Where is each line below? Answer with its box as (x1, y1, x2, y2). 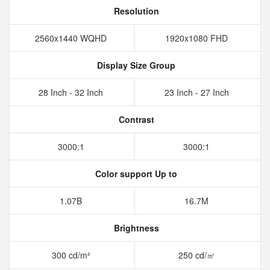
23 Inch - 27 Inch (164, 86, 231, 98)
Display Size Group (95, 59, 175, 71)
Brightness (111, 222, 159, 234)
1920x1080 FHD (165, 32, 230, 44)
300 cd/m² (51, 249, 93, 261)
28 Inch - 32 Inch (39, 86, 105, 98)
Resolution (111, 5, 159, 17)
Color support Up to (93, 168, 177, 180)
